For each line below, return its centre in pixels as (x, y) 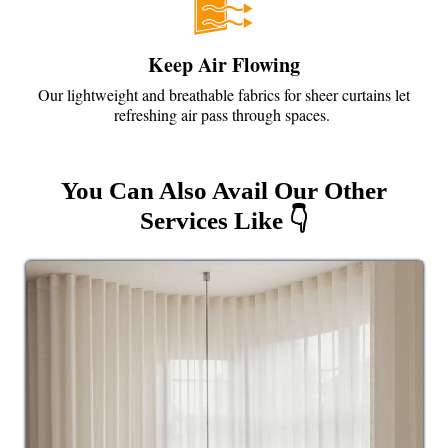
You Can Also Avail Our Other (224, 190)
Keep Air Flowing (224, 64)
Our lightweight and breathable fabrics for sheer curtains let (224, 94)
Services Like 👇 (224, 220)
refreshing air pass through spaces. (224, 114)
